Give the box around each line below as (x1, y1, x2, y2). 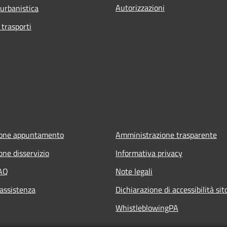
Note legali (116, 165, 153, 177)
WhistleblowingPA (116, 201, 178, 214)
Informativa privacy (116, 146, 182, 159)
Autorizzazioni (116, 1, 165, 14)
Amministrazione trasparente (116, 128, 217, 141)
